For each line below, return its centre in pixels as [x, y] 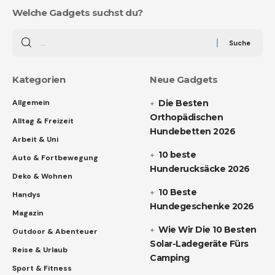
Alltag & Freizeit [43, 121]
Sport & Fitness [42, 268]
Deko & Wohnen [42, 176]
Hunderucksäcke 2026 [200, 168]
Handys [26, 194]
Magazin [28, 213]
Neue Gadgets [184, 79]
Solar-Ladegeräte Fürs [199, 243]
